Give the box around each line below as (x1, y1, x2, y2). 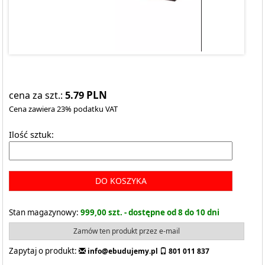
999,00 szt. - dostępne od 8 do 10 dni (80, 207, 220, 218)
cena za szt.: (9, 89, 66, 102)
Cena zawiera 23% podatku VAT (9, 104, 118, 114)
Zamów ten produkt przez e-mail (73, 226, 180, 236)
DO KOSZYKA (95, 175, 147, 186)
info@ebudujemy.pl (86, 246, 159, 256)
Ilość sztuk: (9, 128, 54, 140)
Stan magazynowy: (9, 207, 79, 218)
